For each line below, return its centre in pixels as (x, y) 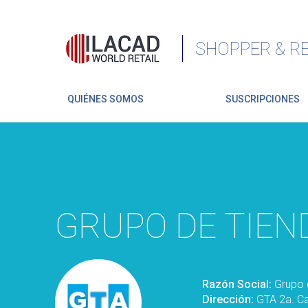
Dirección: (229, 300)
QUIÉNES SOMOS (105, 99)
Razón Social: (238, 285)
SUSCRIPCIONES (262, 99)
